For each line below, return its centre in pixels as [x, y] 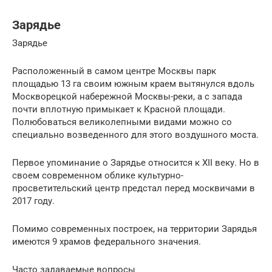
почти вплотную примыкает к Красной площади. [119, 110]
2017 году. [33, 201]
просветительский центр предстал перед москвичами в [134, 189]
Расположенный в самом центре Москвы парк [114, 71]
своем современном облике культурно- [98, 176]
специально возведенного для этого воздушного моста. [135, 135]
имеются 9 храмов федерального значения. [107, 242]
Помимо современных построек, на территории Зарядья [134, 229]
